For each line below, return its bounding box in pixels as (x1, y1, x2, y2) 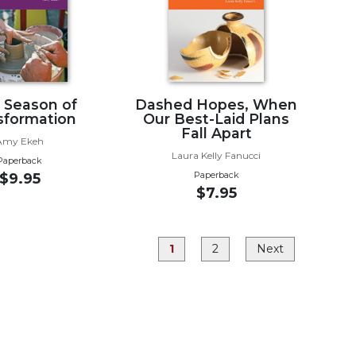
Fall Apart (180, 124, 252, 141)
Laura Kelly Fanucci (172, 149, 261, 161)
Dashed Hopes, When (135, 95, 298, 113)
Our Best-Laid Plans (143, 110, 290, 127)
